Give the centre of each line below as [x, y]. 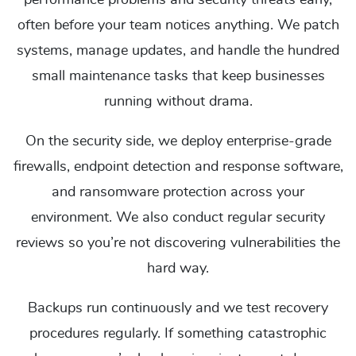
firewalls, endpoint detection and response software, [178, 167]
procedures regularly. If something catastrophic [178, 334]
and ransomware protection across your [178, 192]
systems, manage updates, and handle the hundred [178, 51]
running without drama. [178, 102]
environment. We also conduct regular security [178, 218]
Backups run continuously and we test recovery [178, 308]
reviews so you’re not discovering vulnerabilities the [178, 243]
